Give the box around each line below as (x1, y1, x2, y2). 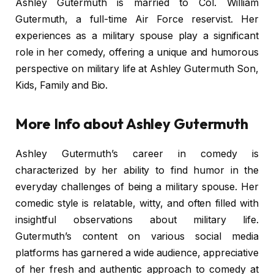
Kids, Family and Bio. (15, 80, 108, 92)
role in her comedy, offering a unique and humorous (15, 46, 259, 59)
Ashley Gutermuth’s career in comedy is (15, 148, 259, 160)
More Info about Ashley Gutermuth (15, 114, 248, 133)
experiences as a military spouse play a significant (15, 30, 259, 42)
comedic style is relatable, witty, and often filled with (15, 198, 259, 210)
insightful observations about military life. (15, 214, 259, 226)
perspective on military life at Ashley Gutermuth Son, (15, 63, 259, 75)
